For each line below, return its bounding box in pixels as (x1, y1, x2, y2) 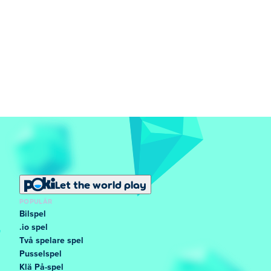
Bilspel (19, 210, 46, 218)
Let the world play (55, 178, 146, 191)
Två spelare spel (19, 237, 83, 245)
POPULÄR (19, 197, 53, 205)
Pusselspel (19, 250, 62, 258)
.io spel (19, 223, 48, 232)
